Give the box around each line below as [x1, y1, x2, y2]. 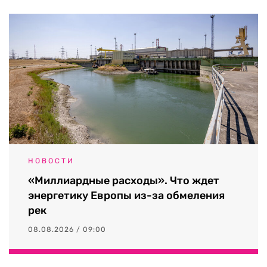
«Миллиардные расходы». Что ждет [28, 173, 219, 187]
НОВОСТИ [28, 156, 74, 165]
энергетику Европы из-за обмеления [28, 188, 225, 202]
